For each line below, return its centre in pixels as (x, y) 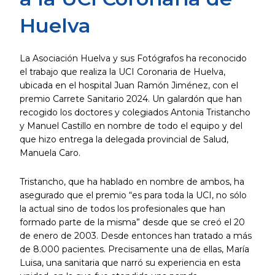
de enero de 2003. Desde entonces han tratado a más (135, 235)
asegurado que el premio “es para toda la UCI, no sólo (133, 195)
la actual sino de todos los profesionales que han (122, 208)
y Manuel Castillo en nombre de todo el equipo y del (131, 126)
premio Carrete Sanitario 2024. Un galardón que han (130, 99)
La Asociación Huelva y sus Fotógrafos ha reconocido (133, 59)
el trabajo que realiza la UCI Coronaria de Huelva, (122, 72)
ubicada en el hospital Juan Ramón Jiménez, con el (129, 86)
